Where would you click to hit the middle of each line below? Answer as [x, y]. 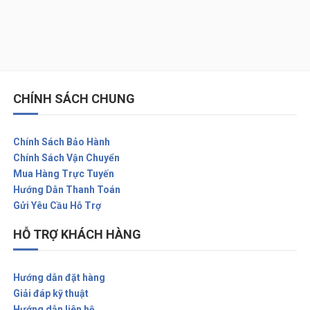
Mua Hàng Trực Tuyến [63, 174]
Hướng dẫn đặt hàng [59, 278]
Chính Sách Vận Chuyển [66, 158]
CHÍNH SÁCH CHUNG [74, 98]
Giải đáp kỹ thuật [51, 294]
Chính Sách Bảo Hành [61, 142]
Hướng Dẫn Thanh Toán [66, 190]
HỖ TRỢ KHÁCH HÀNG [77, 234]
